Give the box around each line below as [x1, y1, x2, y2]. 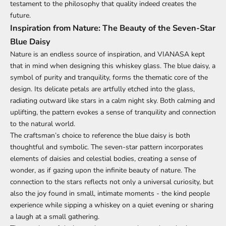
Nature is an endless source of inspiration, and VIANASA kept [10, 49, 205, 59]
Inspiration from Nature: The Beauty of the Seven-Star [10, 22, 215, 34]
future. [10, 10, 31, 20]
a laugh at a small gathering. [10, 211, 99, 221]
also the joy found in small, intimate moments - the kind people [10, 188, 210, 198]
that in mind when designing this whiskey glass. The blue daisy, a [10, 61, 215, 71]
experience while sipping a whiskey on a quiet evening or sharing [10, 200, 213, 210]
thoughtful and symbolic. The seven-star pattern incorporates [10, 142, 203, 152]
